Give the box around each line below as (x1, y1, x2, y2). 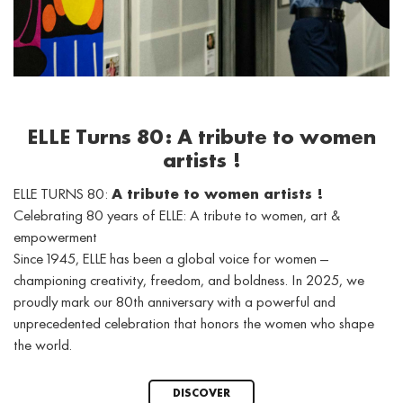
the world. (13, 339, 72, 354)
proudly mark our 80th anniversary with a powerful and (13, 296, 336, 311)
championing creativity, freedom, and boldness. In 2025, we (13, 274, 364, 290)
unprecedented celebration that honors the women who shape (13, 318, 374, 333)
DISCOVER (173, 388, 230, 400)
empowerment (13, 231, 97, 246)
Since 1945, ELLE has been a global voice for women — (13, 253, 328, 268)
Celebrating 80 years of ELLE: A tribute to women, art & (13, 210, 340, 225)
